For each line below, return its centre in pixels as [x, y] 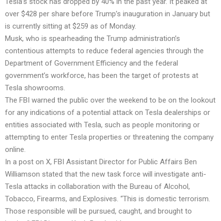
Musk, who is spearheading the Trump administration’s [92, 38]
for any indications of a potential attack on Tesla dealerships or [108, 112]
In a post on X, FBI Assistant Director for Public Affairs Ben [101, 162]
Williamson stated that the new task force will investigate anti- [106, 174]
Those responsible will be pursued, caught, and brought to [98, 211]
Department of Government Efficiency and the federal [92, 63]
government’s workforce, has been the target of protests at [102, 75]
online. [15, 149]
